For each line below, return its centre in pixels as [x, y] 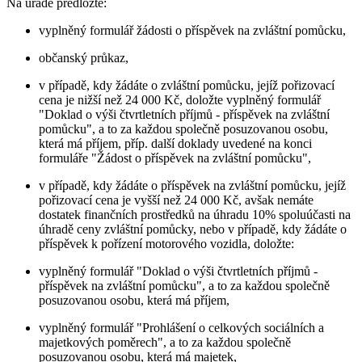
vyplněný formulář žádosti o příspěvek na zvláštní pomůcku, [192, 30]
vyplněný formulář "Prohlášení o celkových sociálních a [181, 327]
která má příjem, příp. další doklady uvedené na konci [175, 143]
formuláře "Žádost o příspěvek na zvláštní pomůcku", [175, 158]
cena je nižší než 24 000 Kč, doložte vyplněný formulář [180, 99]
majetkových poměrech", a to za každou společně [165, 342]
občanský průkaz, [84, 57]
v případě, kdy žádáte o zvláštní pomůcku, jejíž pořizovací [187, 85]
